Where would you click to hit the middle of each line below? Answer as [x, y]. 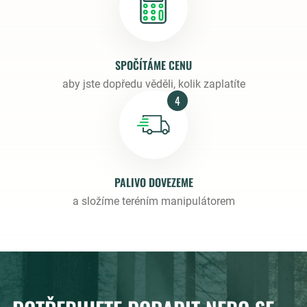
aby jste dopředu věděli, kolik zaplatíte [153, 84]
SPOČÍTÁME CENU [153, 65]
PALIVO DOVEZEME [153, 183]
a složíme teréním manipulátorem [153, 201]
